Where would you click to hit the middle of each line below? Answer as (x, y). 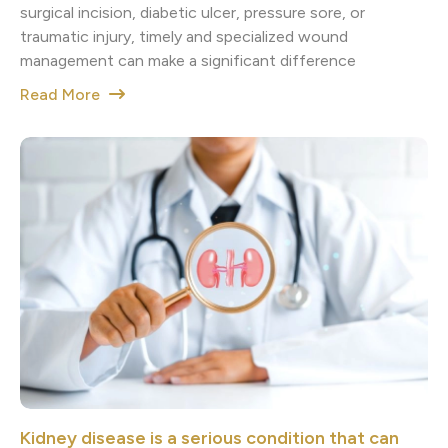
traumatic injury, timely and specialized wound (184, 36)
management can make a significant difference (188, 60)
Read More (62, 94)
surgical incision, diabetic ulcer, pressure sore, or (192, 12)
